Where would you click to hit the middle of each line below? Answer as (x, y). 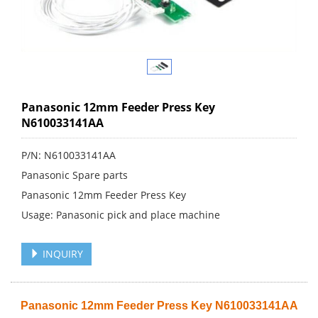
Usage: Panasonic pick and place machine (121, 214)
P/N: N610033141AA (68, 155)
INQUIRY (61, 253)
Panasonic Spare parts (75, 175)
